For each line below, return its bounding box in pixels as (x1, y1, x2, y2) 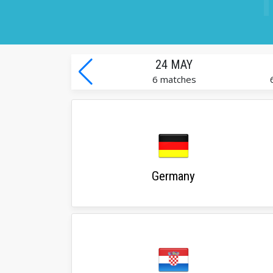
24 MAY (155, 57, 193, 73)
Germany (152, 169, 196, 184)
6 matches (152, 73, 196, 86)
